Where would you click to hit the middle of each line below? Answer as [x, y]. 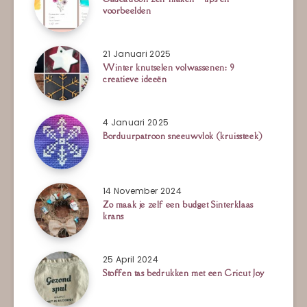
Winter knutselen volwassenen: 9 [169, 68]
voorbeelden [127, 11]
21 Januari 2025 [137, 54]
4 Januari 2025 [136, 123]
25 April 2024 [131, 260]
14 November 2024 [142, 191]
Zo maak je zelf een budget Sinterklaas [178, 205]
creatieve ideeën [135, 79]
